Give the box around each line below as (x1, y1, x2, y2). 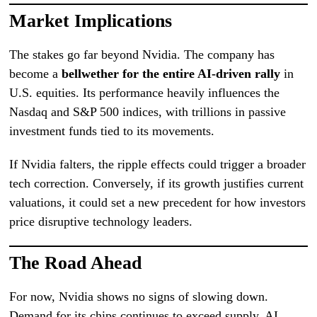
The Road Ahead (9, 252, 142, 273)
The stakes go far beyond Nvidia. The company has (9, 47, 275, 62)
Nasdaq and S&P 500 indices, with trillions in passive (9, 104, 287, 119)
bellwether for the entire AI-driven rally (62, 66, 281, 81)
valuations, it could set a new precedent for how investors (9, 195, 306, 209)
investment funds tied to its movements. (9, 123, 215, 138)
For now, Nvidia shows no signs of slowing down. (9, 289, 269, 304)
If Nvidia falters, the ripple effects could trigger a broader (9, 156, 306, 171)
